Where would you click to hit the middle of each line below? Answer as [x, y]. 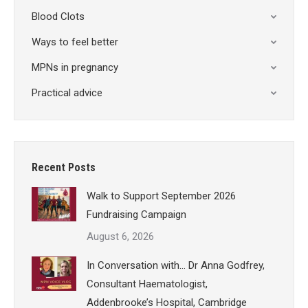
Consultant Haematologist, [147, 284]
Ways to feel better [75, 42]
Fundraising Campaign [136, 215]
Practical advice [67, 93]
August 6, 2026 [120, 237]
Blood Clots [58, 17]
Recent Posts [64, 168]
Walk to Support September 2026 [161, 196]
